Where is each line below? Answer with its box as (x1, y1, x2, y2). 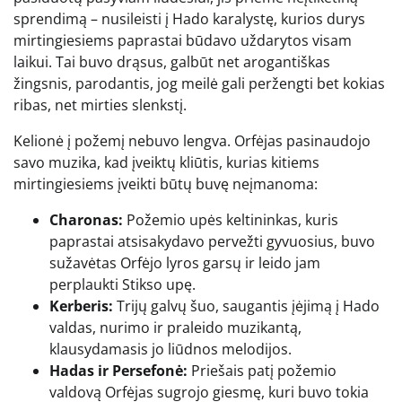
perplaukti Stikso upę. (49, 275, 196, 295)
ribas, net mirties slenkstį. (13, 95, 187, 116)
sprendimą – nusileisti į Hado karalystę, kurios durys (13, 9, 365, 30)
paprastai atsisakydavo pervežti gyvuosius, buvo (49, 232, 375, 252)
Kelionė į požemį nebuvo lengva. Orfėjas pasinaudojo (13, 131, 371, 152)
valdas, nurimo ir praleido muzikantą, (49, 318, 301, 338)
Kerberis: (49, 296, 113, 317)
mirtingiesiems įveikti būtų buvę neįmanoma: (13, 174, 318, 195)
